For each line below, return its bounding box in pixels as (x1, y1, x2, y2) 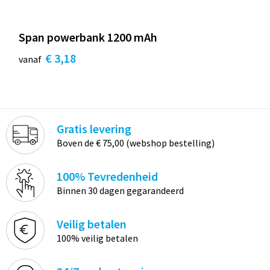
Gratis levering (56, 121, 131, 137)
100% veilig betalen (56, 232, 138, 245)
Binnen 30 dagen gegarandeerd (56, 184, 184, 197)
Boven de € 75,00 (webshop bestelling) (56, 137, 215, 149)
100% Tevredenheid (56, 169, 158, 184)
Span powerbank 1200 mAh (18, 30, 157, 45)
